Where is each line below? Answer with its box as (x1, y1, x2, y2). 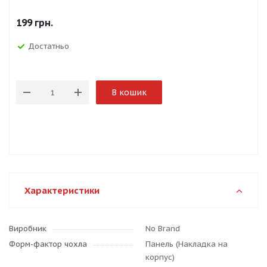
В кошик (111, 87, 147, 98)
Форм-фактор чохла (9, 239, 87, 249)
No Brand (145, 223, 180, 234)
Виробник (9, 223, 46, 234)
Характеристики (24, 185, 100, 196)
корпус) (145, 252, 175, 262)
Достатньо (28, 41, 69, 51)
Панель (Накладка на (145, 239, 228, 249)
